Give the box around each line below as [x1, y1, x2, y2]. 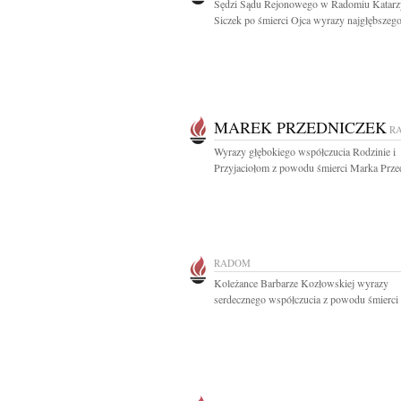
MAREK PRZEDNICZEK [214, 116, 387, 138]
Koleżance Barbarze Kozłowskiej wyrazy [214, 276, 388, 290]
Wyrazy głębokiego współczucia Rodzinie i [214, 144, 396, 158]
